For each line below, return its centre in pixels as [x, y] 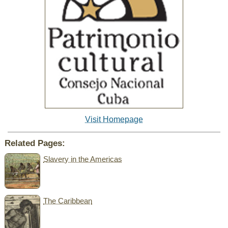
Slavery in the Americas [83, 159]
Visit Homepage [114, 120]
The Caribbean [68, 201]
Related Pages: [35, 144]
